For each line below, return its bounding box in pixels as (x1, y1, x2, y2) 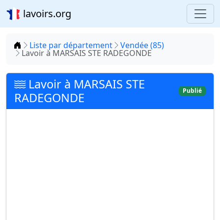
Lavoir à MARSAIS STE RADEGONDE (22, 48, 152, 58)
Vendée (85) (120, 40, 164, 51)
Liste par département (29, 40, 112, 51)
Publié (183, 86, 202, 95)
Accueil (21, 39, 47, 50)
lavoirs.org (21, 7, 71, 20)
